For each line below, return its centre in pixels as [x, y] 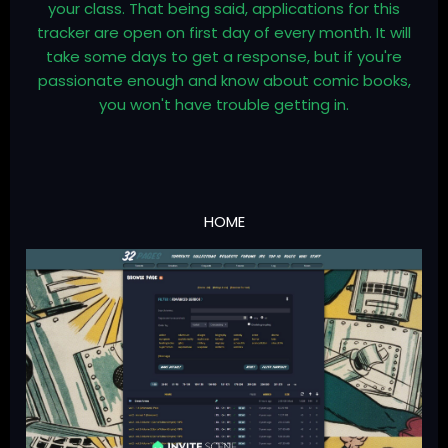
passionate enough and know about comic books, [224, 81]
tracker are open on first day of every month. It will [224, 33]
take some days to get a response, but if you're [224, 57]
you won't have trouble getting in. [224, 105]
